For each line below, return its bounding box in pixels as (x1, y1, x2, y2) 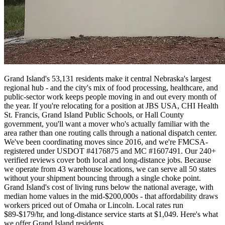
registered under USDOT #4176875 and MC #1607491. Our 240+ (4, 147, 216, 156)
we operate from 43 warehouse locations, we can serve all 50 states (4, 165, 216, 174)
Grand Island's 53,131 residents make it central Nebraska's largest (4, 74, 211, 83)
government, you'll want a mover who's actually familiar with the (4, 120, 209, 129)
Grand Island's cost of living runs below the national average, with (4, 183, 213, 192)
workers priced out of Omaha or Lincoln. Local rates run (4, 201, 183, 210)
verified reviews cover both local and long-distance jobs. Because (4, 156, 211, 165)
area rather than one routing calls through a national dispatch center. (4, 129, 217, 138)
